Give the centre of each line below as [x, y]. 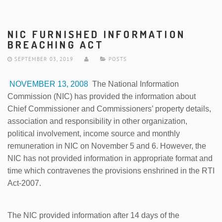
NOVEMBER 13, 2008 [48, 84]
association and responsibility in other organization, [97, 121]
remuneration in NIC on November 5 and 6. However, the [107, 146]
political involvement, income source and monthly [94, 133]
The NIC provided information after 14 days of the [93, 215]
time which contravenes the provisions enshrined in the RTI [111, 170]
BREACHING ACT [56, 44]
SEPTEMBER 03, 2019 [43, 59]
